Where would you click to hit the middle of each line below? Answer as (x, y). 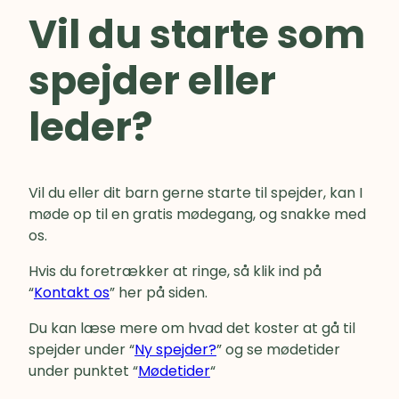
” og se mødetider (278, 350)
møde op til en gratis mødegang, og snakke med (197, 215)
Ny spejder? (175, 350)
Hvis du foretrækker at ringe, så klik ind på (175, 272)
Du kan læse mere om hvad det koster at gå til (192, 329)
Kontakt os (72, 293)
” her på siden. (159, 293)
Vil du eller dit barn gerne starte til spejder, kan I (195, 193)
